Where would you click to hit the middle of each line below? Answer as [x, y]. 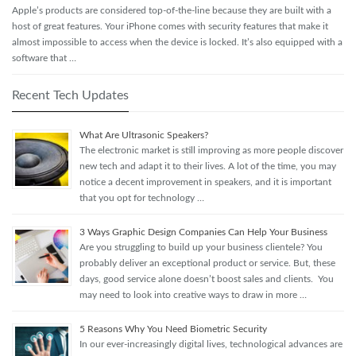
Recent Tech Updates [70, 95]
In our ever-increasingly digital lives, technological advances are [211, 344]
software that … [44, 58]
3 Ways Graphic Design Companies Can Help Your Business [203, 232]
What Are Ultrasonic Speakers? [144, 135]
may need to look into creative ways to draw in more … [193, 294]
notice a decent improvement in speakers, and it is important [205, 182]
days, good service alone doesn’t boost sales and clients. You [207, 279]
